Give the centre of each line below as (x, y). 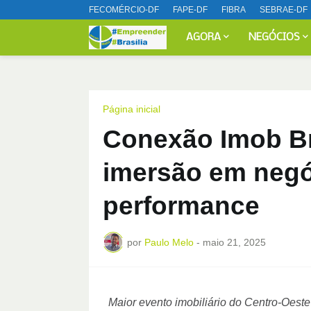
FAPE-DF (190, 10)
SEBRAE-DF (283, 10)
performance (181, 206)
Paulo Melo (169, 242)
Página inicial (131, 109)
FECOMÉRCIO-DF (124, 10)
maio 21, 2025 (234, 242)
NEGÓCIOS (275, 37)
